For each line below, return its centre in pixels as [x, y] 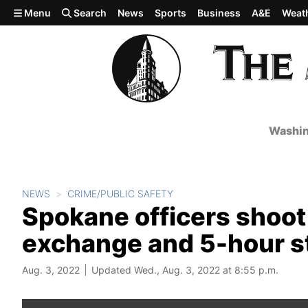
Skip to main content [60, 12]
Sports [171, 13]
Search [89, 13]
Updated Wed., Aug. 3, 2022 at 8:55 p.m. [185, 270]
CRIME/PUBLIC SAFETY [120, 194]
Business [219, 13]
